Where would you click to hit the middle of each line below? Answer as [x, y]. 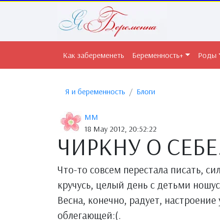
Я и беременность [95, 91]
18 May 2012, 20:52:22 [121, 129]
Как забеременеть [94, 55]
